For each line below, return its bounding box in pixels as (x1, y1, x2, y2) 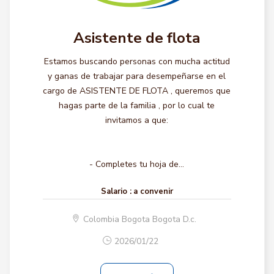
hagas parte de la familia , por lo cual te (59, 100, 215, 111)
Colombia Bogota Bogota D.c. (83, 213, 196, 225)
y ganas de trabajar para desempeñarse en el (48, 70, 226, 82)
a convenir (133, 186, 173, 197)
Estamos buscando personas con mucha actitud (43, 56, 230, 67)
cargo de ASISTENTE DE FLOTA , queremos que (43, 85, 231, 97)
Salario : (100, 186, 131, 197)
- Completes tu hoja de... (89, 158, 185, 170)
